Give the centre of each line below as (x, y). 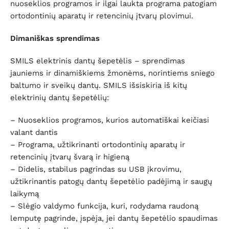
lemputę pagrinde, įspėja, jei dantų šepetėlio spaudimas (114, 218)
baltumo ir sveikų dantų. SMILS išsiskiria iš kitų (99, 85)
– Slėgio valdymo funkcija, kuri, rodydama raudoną (104, 206)
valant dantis (34, 132)
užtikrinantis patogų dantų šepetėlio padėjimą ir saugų (111, 181)
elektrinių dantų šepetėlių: (60, 97)
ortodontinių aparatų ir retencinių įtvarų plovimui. (102, 16)
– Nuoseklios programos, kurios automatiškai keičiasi (110, 120)
